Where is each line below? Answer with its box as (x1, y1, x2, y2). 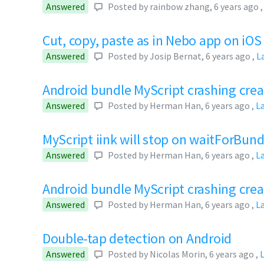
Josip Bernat (150, 50, 202, 62)
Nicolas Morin (150, 248, 205, 260)
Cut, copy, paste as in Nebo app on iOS (42, 31, 262, 49)
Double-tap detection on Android (42, 229, 232, 247)
